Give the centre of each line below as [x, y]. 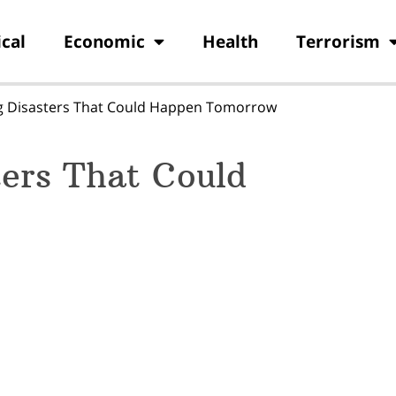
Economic [104, 41]
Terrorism [338, 41]
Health [230, 41]
